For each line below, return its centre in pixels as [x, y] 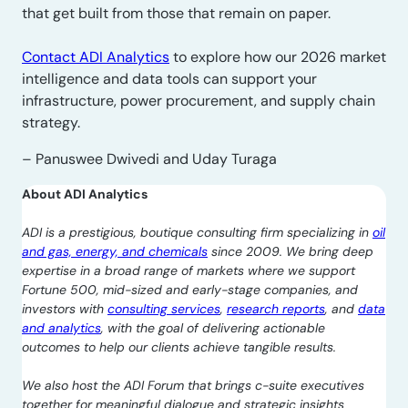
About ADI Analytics [85, 194]
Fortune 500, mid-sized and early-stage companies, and [190, 290]
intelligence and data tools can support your [169, 79]
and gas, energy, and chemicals [115, 251]
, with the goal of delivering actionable [213, 328]
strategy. [51, 122]
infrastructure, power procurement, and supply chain [199, 101]
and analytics [61, 328]
